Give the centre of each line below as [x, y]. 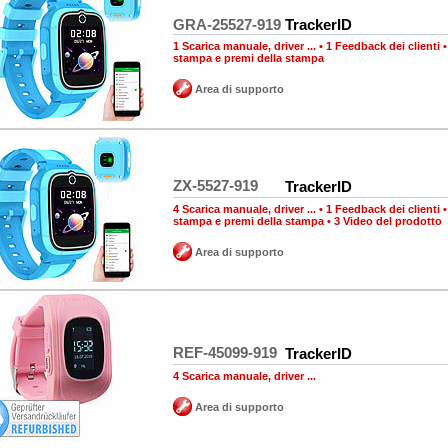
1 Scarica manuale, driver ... [244, 46]
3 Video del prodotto [388, 221]
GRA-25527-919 [227, 24]
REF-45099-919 [225, 352]
